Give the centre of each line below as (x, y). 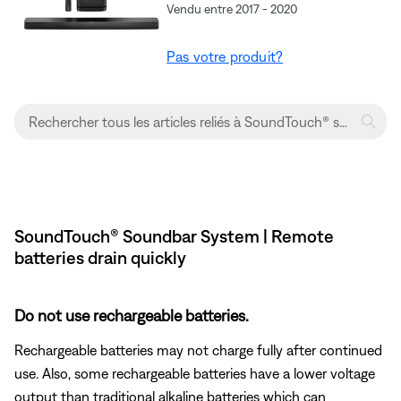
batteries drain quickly (100, 257)
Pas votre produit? (225, 56)
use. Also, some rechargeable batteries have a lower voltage (195, 373)
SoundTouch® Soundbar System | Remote (174, 235)
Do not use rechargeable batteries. (132, 315)
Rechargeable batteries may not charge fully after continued (198, 350)
